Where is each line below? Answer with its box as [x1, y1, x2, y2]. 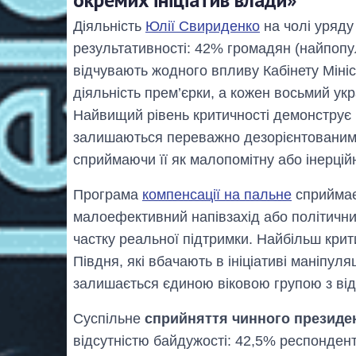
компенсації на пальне [142, 187, 292, 203]
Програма [73, 187, 142, 203]
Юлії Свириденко [145, 18, 260, 35]
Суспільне [73, 311, 145, 327]
